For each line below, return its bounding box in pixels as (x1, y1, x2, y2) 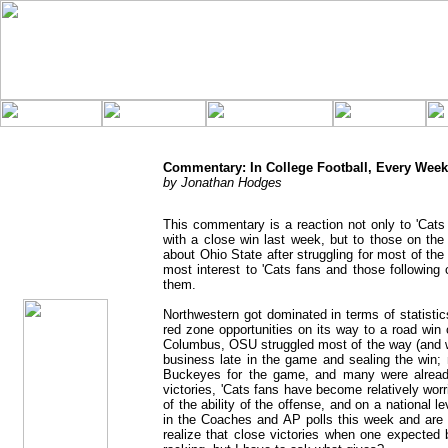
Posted (48, 263, 83, 275)
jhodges (46, 239, 85, 251)
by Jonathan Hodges (163, 175, 282, 190)
